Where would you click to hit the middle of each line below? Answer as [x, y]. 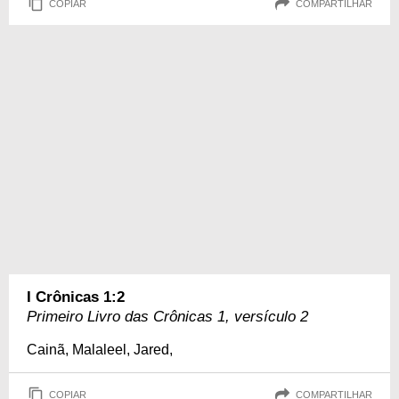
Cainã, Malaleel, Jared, [100, 350]
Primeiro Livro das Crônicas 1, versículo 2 [167, 317]
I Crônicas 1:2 [76, 297]
